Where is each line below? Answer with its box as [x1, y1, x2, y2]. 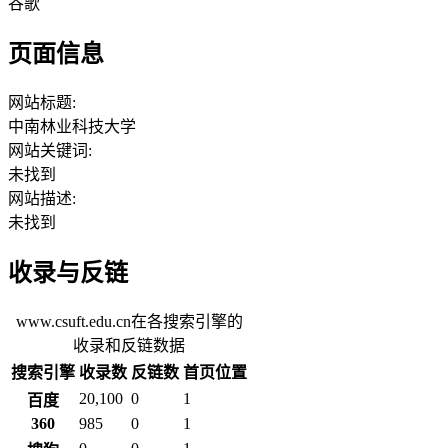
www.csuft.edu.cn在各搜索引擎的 [15, 312, 243, 330]
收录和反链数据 [73, 336, 185, 354]
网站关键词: [8, 142, 92, 160]
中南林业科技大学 [8, 118, 136, 136]
